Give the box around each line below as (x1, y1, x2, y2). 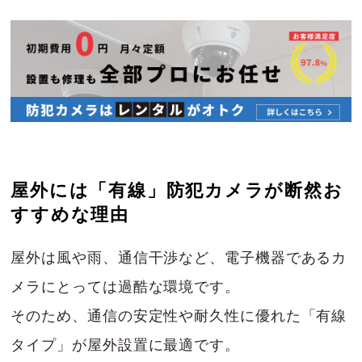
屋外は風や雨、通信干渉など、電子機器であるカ (11, 250, 347, 267)
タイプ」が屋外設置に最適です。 (11, 337, 240, 354)
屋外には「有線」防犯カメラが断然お (11, 180, 343, 201)
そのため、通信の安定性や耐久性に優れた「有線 (11, 308, 347, 325)
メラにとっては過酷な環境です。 (11, 279, 240, 296)
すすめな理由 (11, 204, 129, 225)
